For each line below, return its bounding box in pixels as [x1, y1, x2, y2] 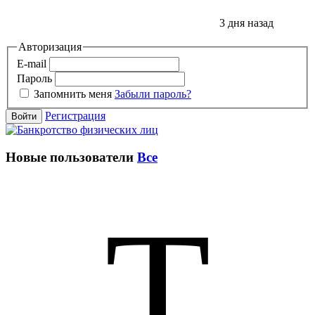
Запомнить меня [34, 88, 112, 101]
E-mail [17, 58, 46, 70]
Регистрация [45, 110, 105, 122]
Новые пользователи [6, 149, 134, 165]
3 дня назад [217, 16, 274, 29]
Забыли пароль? [115, 88, 191, 101]
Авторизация [18, 40, 82, 53]
